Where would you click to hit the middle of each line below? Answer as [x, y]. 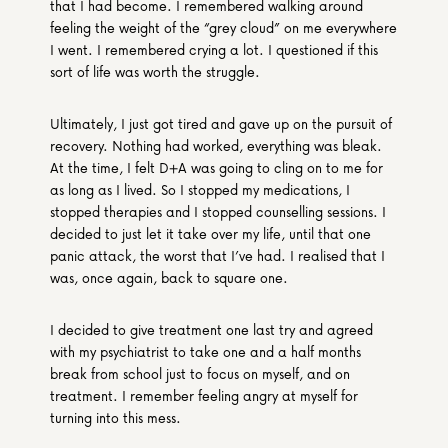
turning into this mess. [115, 417]
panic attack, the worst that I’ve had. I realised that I [217, 255]
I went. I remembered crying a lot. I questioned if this [214, 49]
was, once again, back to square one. [169, 277]
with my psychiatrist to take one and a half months [205, 351]
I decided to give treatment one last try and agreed [211, 329]
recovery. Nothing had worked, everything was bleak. [216, 145]
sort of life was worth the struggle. [155, 71]
